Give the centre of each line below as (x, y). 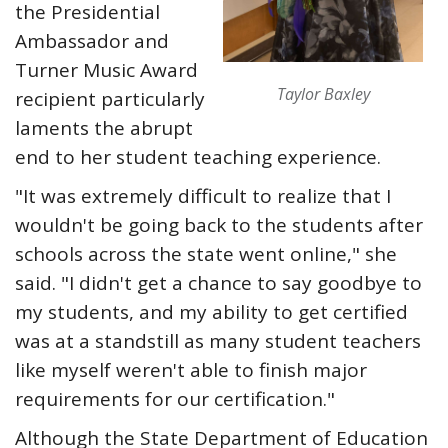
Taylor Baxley (323, 94)
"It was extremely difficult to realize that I (203, 196)
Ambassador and (92, 41)
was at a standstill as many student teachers (218, 341)
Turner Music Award (106, 70)
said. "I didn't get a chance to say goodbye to (218, 283)
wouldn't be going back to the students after (219, 225)
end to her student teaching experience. (198, 157)
